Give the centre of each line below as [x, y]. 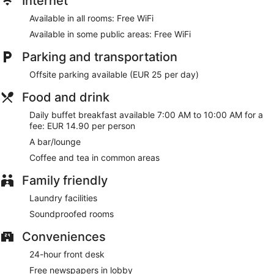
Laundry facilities [63, 198]
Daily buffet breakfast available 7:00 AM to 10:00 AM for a [146, 115]
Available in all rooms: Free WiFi [91, 18]
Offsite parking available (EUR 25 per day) [114, 75]
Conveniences [64, 237]
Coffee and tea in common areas [94, 158]
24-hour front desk [67, 254]
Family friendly [65, 181]
